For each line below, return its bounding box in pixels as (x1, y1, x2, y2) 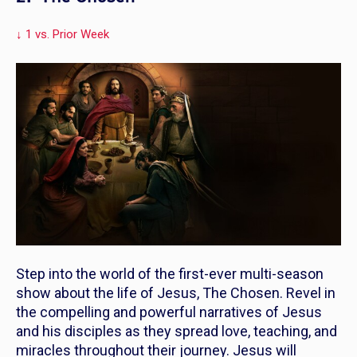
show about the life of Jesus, (16, 284, 202, 302)
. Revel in (280, 284, 335, 302)
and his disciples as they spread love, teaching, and (16, 323, 337, 340)
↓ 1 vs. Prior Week (16, 26, 109, 41)
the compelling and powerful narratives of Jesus (16, 304, 322, 321)
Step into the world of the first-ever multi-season (16, 265, 324, 283)
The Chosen (202, 284, 280, 302)
